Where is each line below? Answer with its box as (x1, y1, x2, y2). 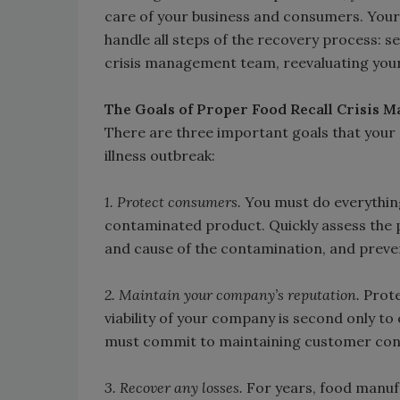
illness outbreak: (104, 146, 215, 164)
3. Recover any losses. (104, 379, 243, 396)
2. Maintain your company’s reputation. (104, 286, 360, 304)
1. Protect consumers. (104, 193, 241, 211)
